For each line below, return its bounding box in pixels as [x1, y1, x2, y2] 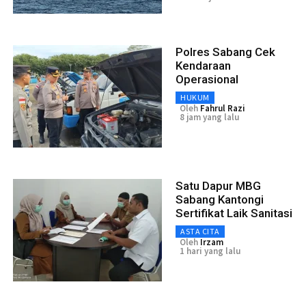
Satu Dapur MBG [176, 179, 261, 193]
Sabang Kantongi [176, 193, 264, 206]
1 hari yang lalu [180, 245, 240, 257]
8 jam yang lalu [180, 111, 239, 123]
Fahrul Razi [200, 102, 245, 114]
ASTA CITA [180, 226, 220, 236]
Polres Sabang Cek [176, 45, 275, 59]
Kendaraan [176, 59, 231, 72]
